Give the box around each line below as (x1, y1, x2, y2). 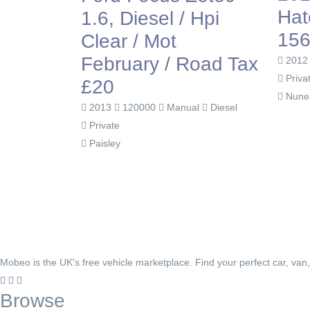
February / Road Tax (81, 53, 258, 75)
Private (86, 120, 120, 131)
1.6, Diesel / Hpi (81, 8, 219, 30)
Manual (164, 102, 202, 113)
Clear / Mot (81, 30, 176, 53)
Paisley (86, 138, 120, 149)
